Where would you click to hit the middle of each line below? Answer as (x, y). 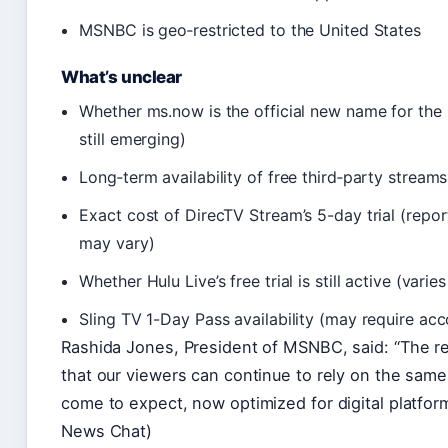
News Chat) (107, 430)
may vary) (117, 242)
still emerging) (132, 138)
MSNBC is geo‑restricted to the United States (250, 29)
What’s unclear (122, 76)
